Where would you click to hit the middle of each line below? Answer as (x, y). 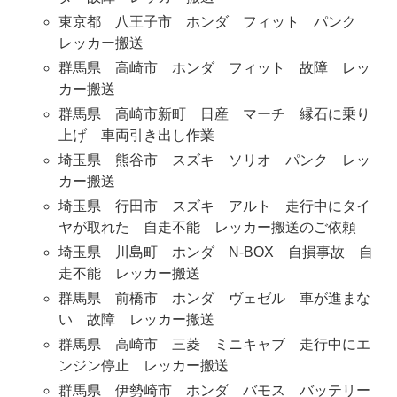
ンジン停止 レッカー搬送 (143, 366)
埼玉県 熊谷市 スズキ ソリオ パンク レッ (214, 160)
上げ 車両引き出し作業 (136, 136)
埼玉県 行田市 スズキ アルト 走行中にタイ (214, 206)
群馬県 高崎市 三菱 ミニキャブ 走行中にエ (214, 345)
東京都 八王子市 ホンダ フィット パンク (214, 22)
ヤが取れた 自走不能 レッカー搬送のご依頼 (207, 228)
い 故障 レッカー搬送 (136, 320)
